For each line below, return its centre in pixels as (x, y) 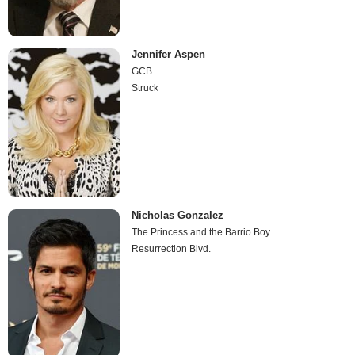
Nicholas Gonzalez (178, 216)
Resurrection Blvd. (172, 249)
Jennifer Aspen (169, 54)
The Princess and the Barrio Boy (201, 233)
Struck (145, 88)
